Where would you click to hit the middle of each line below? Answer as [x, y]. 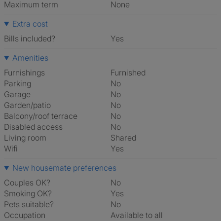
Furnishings [24, 73]
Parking [18, 83]
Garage [17, 94]
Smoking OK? [28, 193]
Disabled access [33, 127]
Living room [25, 138]
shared [126, 138]
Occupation [25, 215]
